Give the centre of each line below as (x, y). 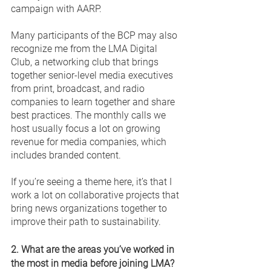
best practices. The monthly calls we (90, 115)
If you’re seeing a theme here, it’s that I (93, 181)
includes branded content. (67, 155)
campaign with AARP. (57, 8)
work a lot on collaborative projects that (96, 195)
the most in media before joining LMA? (94, 263)
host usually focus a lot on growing (87, 128)
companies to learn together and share (94, 102)
